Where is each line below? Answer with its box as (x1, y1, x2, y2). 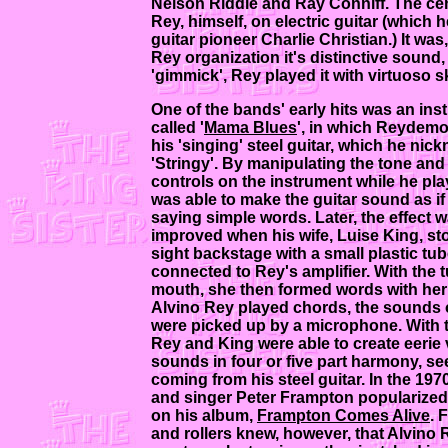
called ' (151, 118, 204, 136)
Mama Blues (204, 118, 297, 136)
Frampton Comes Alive (257, 406, 430, 424)
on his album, (151, 406, 257, 424)
